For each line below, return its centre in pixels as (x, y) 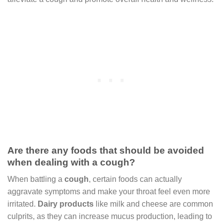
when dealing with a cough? (71, 162)
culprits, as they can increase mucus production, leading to (110, 217)
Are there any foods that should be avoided (106, 150)
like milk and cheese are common (153, 204)
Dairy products (66, 204)
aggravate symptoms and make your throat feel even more (109, 192)
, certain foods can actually (135, 179)
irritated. (23, 204)
